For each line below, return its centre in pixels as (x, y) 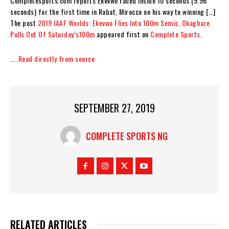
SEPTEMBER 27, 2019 (114, 108)
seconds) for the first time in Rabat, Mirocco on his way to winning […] (113, 11)
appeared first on (122, 34)
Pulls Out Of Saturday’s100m (53, 34)
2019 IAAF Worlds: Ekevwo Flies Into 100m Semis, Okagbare (124, 22)
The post (24, 22)
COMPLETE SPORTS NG (127, 136)
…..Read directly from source (52, 58)
